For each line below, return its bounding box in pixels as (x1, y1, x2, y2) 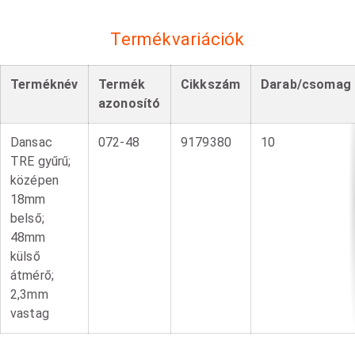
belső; (10, 210, 44, 226)
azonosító (98, 95, 161, 111)
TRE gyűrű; (10, 153, 71, 169)
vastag (10, 305, 49, 321)
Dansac (10, 134, 52, 150)
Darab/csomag (261, 76, 351, 92)
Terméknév (10, 76, 78, 92)
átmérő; (10, 267, 55, 283)
